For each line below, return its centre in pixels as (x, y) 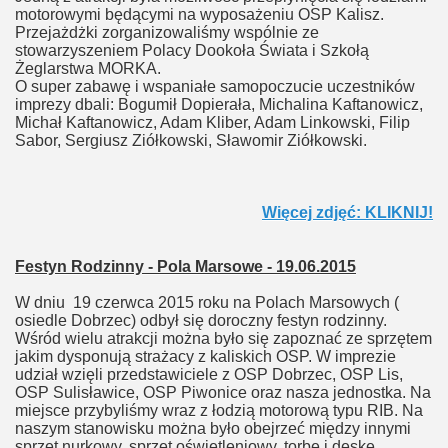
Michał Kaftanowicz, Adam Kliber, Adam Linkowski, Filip (212, 122)
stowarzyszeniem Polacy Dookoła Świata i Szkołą (192, 50)
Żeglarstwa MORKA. (88, 68)
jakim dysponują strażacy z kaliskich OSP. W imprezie (205, 356)
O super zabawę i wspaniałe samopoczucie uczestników (215, 86)
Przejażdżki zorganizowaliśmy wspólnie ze (167, 32)
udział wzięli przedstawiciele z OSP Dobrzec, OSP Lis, (209, 374)
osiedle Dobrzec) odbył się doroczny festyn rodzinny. (201, 320)
